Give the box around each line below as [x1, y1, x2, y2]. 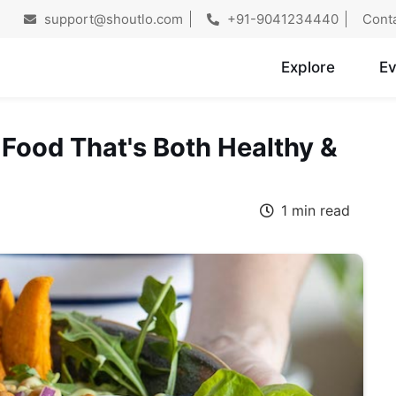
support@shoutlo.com [41, 11, 184, 27]
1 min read [276, 202, 350, 220]
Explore [280, 58, 335, 77]
